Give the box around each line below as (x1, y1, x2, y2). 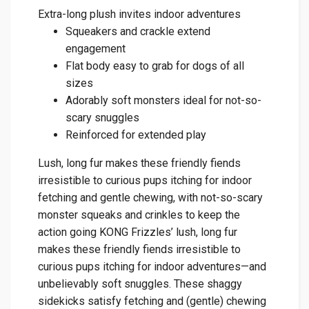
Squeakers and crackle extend (66, 25, 210, 39)
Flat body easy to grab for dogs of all (66, 59, 244, 73)
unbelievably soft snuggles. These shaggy (38, 277, 242, 291)
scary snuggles (66, 111, 139, 125)
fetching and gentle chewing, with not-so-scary (38, 191, 263, 205)
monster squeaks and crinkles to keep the (38, 208, 240, 222)
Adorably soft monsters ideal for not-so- (66, 94, 261, 108)
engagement (66, 42, 126, 56)
